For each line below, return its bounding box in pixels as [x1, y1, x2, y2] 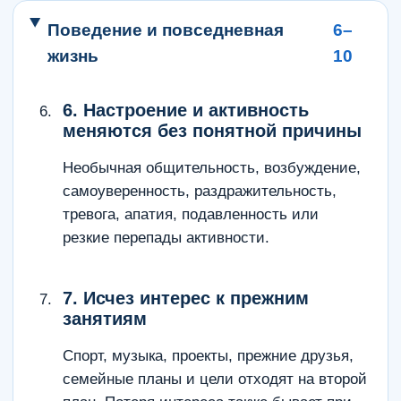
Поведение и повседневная [47, 21, 284, 39]
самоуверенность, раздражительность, [63, 183, 337, 200]
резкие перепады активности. [63, 229, 269, 246]
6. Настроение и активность [63, 100, 309, 120]
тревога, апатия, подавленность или [63, 206, 319, 223]
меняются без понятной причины [63, 121, 362, 141]
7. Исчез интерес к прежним [63, 288, 309, 308]
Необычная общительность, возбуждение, [63, 159, 361, 176]
